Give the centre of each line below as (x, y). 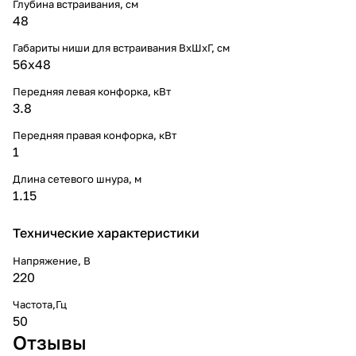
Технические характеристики (106, 232)
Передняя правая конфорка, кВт (95, 135)
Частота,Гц (40, 304)
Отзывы (50, 342)
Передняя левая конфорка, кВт (92, 91)
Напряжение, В (52, 260)
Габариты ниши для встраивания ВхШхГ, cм (121, 47)
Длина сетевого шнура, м (77, 178)
